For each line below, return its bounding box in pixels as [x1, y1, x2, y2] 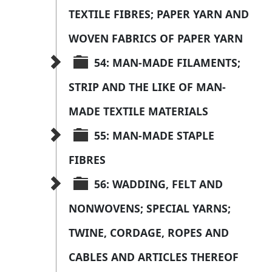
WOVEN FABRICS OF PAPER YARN [69, 31, 243, 46]
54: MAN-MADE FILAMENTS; [94, 55, 243, 70]
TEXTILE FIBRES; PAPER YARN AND [69, 7, 252, 22]
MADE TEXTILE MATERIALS [69, 104, 208, 119]
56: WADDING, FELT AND [94, 177, 226, 192]
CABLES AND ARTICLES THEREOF [69, 250, 239, 265]
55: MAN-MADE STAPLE [94, 128, 217, 143]
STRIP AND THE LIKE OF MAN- [69, 80, 226, 95]
